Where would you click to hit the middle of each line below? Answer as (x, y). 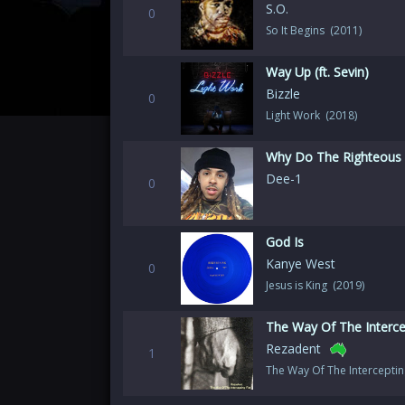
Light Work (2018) (311, 115)
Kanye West (301, 264)
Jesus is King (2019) (315, 285)
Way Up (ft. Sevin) (317, 72)
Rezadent (293, 348)
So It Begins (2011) (314, 30)
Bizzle (283, 94)
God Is (285, 242)
